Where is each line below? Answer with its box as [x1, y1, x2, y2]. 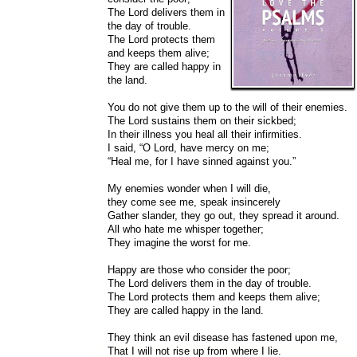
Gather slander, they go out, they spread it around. [181, 210, 339, 222]
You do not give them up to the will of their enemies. [108, 101, 347, 113]
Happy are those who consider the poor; [108, 264, 291, 276]
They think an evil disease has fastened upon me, [108, 331, 338, 343]
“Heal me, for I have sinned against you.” [108, 155, 296, 167]
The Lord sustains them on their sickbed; [108, 115, 296, 127]
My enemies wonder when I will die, [108, 182, 271, 194]
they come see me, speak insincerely [108, 196, 280, 208]
